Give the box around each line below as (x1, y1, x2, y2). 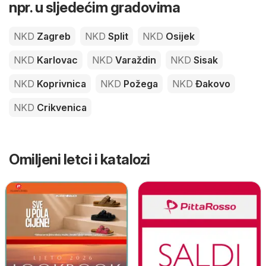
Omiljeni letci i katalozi (9, 150, 150, 168)
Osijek (163, 30, 195, 42)
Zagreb (34, 30, 71, 42)
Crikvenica (34, 101, 87, 113)
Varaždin (113, 53, 156, 66)
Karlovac (34, 53, 78, 66)
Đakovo (193, 77, 230, 90)
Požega (121, 77, 158, 90)
